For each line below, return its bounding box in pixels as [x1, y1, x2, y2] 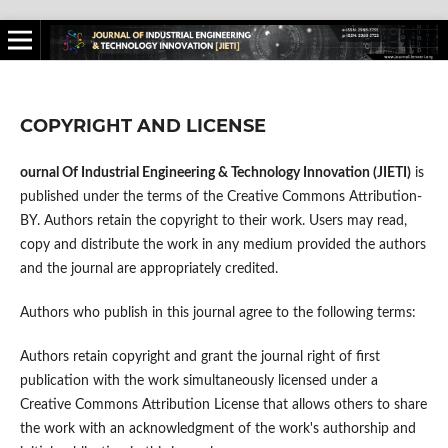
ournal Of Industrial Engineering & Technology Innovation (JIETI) [19, 165, 411, 180]
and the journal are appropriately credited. [19, 261, 278, 276]
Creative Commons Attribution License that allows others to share [19, 398, 427, 412]
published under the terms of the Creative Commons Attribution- [19, 189, 422, 204]
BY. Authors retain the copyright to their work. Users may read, [19, 213, 407, 228]
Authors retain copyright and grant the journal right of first [19, 350, 380, 364]
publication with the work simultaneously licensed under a [19, 374, 378, 388]
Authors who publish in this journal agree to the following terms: [19, 305, 416, 320]
